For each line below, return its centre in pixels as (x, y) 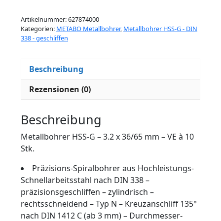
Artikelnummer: (44, 19)
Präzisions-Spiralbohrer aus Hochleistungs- (113, 168)
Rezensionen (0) (60, 89)
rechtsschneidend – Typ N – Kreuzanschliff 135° (109, 204)
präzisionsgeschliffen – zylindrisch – (87, 192)
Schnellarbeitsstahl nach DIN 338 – (85, 180)
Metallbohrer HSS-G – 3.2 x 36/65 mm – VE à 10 (107, 137)
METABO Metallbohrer (88, 28)
